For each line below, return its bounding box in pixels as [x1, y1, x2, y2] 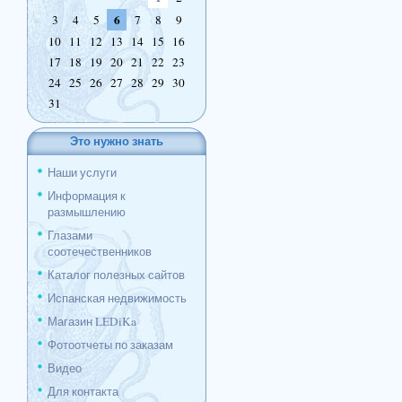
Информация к [48, 188, 126, 204]
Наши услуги [48, 164, 117, 180]
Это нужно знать [70, 132, 163, 150]
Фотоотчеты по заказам [48, 336, 173, 353]
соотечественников [48, 243, 152, 259]
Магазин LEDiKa [48, 313, 136, 329]
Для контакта [48, 383, 118, 399]
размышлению [48, 204, 126, 220]
